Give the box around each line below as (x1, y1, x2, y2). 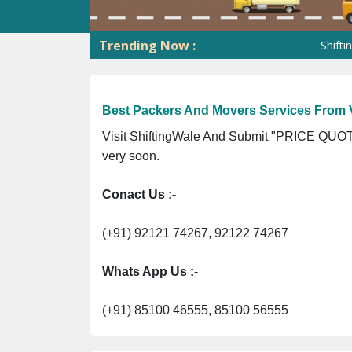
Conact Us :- (102, 187, 179, 201)
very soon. (102, 148, 159, 163)
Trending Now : (99, 36, 196, 54)
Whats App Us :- (102, 264, 198, 278)
